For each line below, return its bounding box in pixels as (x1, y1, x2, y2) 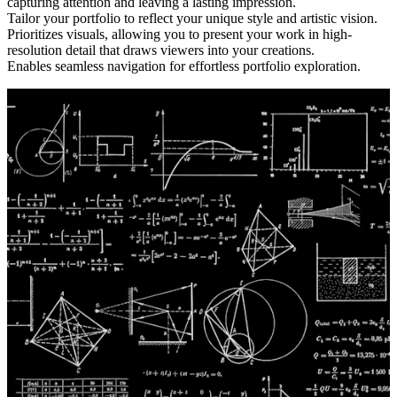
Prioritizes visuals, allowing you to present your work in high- (7, 27, 352, 42)
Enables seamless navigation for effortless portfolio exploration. (7, 58, 361, 74)
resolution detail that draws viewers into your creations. (7, 43, 315, 58)
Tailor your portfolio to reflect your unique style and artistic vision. (7, 11, 378, 26)
